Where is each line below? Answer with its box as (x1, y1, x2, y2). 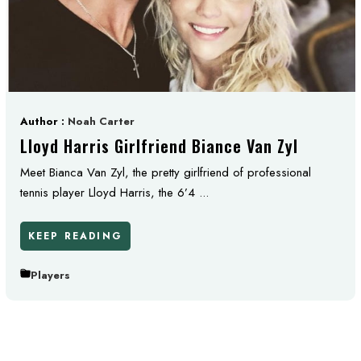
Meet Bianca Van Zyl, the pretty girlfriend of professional (20, 164, 311, 181)
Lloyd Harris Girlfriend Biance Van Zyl (20, 134, 298, 158)
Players (31, 267, 70, 283)
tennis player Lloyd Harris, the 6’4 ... (20, 184, 209, 201)
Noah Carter (68, 114, 135, 129)
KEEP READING (28, 228, 122, 243)
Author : (20, 114, 68, 129)
